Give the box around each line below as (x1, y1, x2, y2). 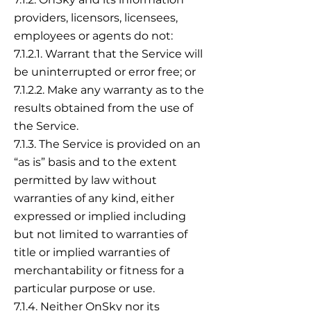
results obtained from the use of (14, 101, 193, 115)
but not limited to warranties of (14, 228, 187, 241)
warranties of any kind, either (14, 192, 174, 205)
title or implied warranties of (14, 246, 169, 259)
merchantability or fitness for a (14, 264, 184, 277)
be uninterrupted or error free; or (14, 65, 196, 78)
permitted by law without (14, 174, 157, 187)
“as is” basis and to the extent (14, 155, 177, 169)
